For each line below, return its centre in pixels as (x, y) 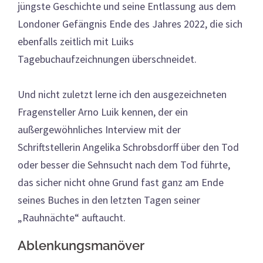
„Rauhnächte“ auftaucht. (72, 217)
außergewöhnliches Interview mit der (99, 129)
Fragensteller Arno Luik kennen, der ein (103, 112)
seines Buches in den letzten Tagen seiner (109, 200)
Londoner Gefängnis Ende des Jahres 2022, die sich (130, 23)
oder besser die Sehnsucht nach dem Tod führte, (124, 164)
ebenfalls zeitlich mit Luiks (76, 41)
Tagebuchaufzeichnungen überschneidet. (107, 59)
